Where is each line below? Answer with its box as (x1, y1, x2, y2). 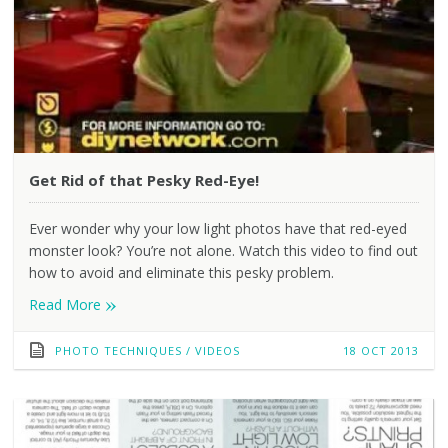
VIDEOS (194, 342, 240, 358)
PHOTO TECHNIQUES (54, 342, 182, 358)
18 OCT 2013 (343, 342, 420, 358)
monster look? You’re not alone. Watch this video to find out (28, 240, 418, 260)
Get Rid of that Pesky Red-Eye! (28, 169, 259, 190)
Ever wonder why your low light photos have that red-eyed (28, 218, 407, 238)
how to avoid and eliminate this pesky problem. (28, 262, 334, 282)
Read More (28, 294, 105, 314)
